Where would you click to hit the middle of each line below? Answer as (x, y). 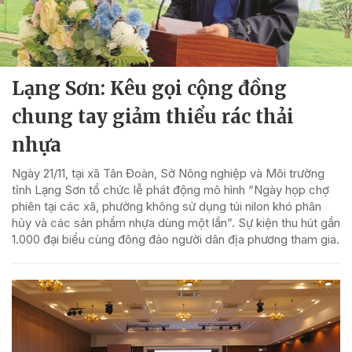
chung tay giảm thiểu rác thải (153, 116)
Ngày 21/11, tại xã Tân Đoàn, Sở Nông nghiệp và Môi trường (168, 173)
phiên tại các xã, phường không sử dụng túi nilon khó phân (167, 206)
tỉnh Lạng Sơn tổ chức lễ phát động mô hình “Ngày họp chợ (170, 189)
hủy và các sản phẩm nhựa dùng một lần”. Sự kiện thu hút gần (176, 222)
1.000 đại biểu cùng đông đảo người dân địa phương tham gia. (176, 239)
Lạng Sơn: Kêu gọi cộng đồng (149, 88)
